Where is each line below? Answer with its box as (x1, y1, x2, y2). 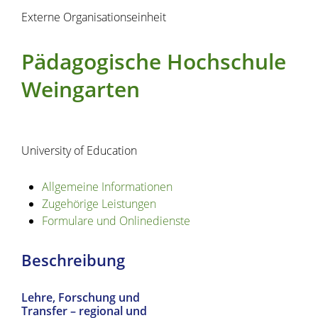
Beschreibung (21, 249, 125, 272)
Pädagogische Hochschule (21, 47, 286, 76)
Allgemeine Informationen (41, 179, 172, 195)
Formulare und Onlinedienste (41, 213, 190, 229)
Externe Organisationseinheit (21, 9, 166, 25)
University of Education (21, 143, 137, 159)
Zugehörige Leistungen (41, 196, 156, 212)
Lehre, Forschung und (21, 290, 140, 306)
